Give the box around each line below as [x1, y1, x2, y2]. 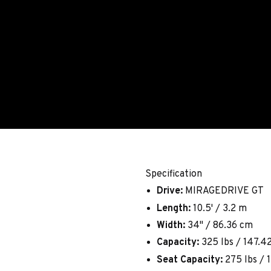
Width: [157, 219, 186, 232]
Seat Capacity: [157, 253, 223, 266]
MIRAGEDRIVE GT [185, 185, 264, 198]
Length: [157, 202, 191, 215]
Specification [145, 168, 202, 180]
